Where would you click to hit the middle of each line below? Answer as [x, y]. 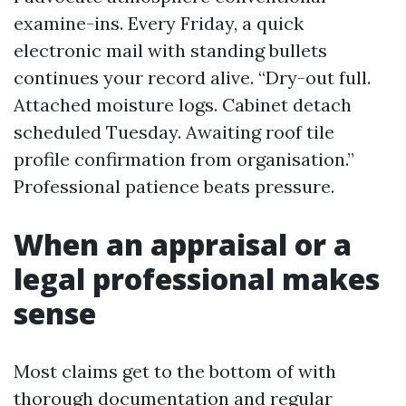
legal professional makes [197, 279]
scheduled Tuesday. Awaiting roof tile [174, 132]
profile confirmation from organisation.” [184, 159]
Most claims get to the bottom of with [175, 371]
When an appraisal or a [183, 244]
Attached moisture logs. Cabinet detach [183, 105]
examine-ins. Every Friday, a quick [159, 23]
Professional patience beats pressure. [174, 186]
